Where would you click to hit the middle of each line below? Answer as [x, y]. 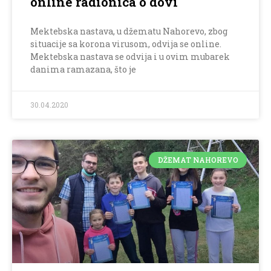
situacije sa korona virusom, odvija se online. [126, 44]
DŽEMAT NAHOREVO [198, 160]
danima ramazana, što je [83, 70]
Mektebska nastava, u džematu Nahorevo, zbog [129, 31]
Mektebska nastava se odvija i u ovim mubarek [130, 57]
